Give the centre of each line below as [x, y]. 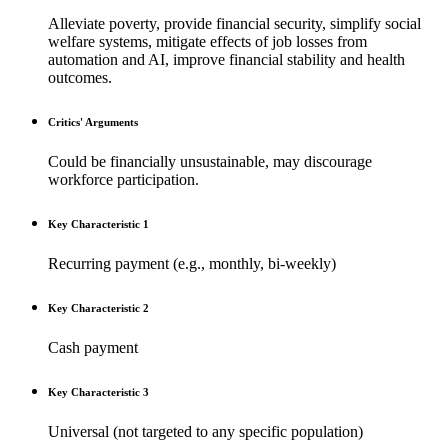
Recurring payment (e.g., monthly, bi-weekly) [192, 264]
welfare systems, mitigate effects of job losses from [207, 42]
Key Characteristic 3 [98, 392]
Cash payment [93, 348]
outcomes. [80, 78]
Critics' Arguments [93, 122]
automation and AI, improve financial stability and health [226, 60]
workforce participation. [123, 180]
